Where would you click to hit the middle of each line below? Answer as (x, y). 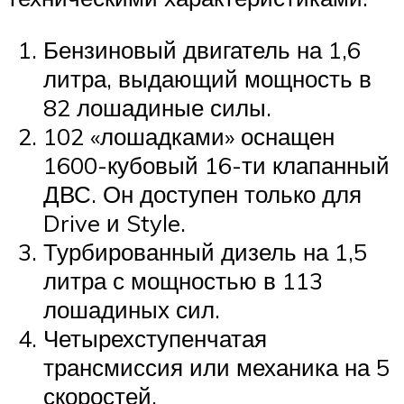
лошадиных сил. (132, 309)
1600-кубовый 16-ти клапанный (216, 165)
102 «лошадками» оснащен (189, 136)
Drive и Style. (115, 222)
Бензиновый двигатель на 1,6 (202, 49)
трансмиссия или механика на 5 (216, 367)
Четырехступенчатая (155, 338)
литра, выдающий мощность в (207, 78)
